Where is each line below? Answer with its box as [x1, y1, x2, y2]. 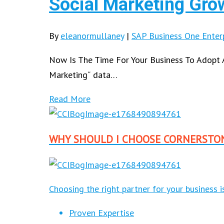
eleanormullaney [60, 29, 124, 41]
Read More [49, 92, 90, 104]
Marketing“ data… [49, 68, 117, 80]
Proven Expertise [69, 206, 134, 218]
